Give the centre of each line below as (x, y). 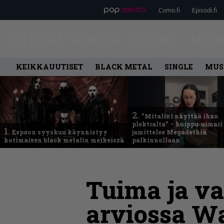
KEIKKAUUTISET (49, 67)
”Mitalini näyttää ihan (180, 116)
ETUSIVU (94, 39)
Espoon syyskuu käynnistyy (60, 132)
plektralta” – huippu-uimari (177, 124)
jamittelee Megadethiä (169, 132)
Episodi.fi (204, 10)
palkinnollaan (156, 140)
